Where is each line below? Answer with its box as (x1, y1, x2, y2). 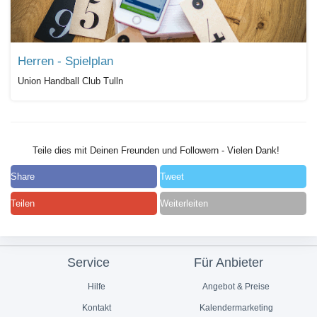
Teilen (11, 197, 35, 209)
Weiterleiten (160, 197, 209, 209)
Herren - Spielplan (18, 54, 113, 69)
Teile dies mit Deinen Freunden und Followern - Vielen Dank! (29, 145, 279, 156)
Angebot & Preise (201, 282, 270, 292)
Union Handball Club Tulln (18, 76, 123, 87)
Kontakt (79, 303, 111, 313)
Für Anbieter (193, 255, 263, 270)
